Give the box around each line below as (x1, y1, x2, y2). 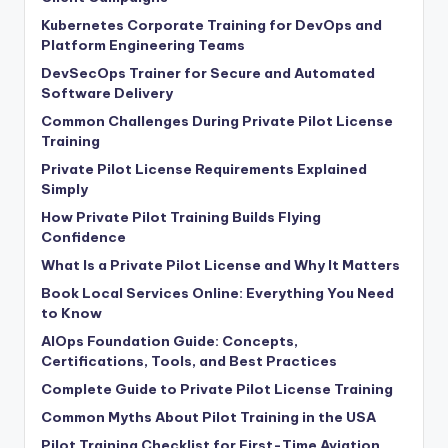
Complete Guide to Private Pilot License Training (41, 379, 393, 398)
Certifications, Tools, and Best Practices (41, 351, 337, 370)
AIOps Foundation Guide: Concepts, (41, 331, 298, 350)
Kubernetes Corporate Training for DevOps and (41, 15, 382, 34)
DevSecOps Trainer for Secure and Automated (41, 63, 375, 82)
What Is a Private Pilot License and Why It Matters (41, 255, 400, 274)
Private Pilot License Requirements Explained (41, 159, 367, 178)
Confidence (41, 227, 126, 246)
